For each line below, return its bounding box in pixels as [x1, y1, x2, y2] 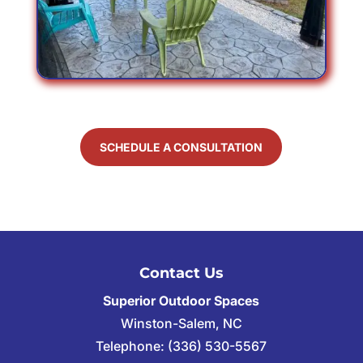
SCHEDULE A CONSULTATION [100, 140, 263, 155]
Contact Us [139, 264, 224, 283]
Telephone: [96, 338, 169, 355]
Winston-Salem [120, 315, 216, 332]
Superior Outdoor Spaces [103, 293, 260, 310]
